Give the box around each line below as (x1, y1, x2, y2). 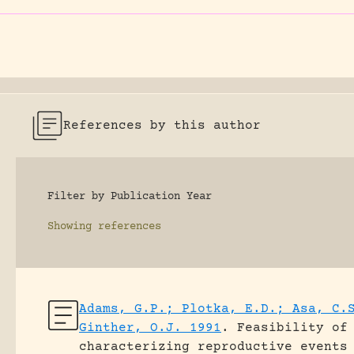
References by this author (63, 119, 261, 133)
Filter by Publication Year (47, 190, 212, 203)
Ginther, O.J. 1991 (79, 321, 221, 335)
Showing (47, 220, 92, 233)
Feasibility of (237, 321, 348, 335)
